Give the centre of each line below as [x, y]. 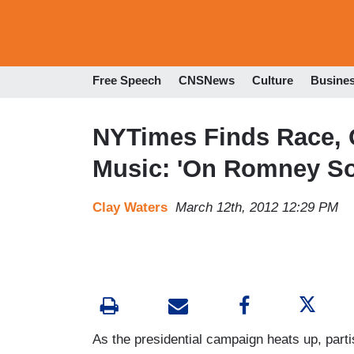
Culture [273, 81]
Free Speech [127, 81]
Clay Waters [130, 207]
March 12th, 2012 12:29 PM [257, 207]
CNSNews [207, 81]
